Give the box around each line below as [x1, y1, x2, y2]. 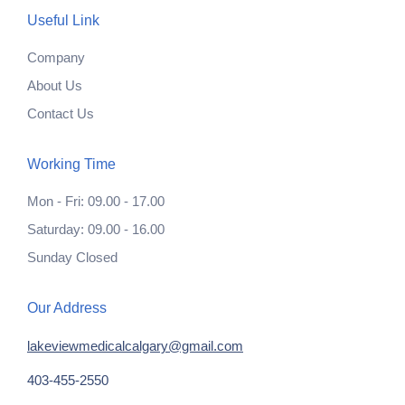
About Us [27, 77, 82, 93]
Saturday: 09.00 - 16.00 [27, 221, 165, 237]
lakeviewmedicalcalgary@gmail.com [27, 337, 243, 353]
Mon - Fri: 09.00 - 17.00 [27, 193, 165, 209]
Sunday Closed [27, 249, 118, 265]
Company [27, 49, 85, 65]
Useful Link [27, 12, 99, 28]
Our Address [27, 299, 107, 316]
